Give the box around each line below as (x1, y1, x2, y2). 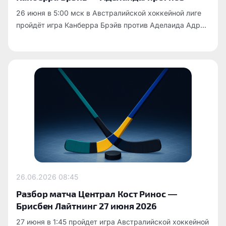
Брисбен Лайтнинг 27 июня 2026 (16, 200, 157, 211)
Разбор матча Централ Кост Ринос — (16, 188, 177, 199)
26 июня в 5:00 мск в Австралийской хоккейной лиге (16, 8, 201, 17)
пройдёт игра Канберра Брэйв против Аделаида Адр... (16, 20, 206, 29)
